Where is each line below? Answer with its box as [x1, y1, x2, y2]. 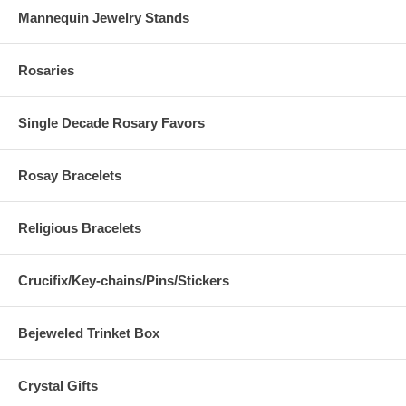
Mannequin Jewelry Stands [18, 10, 189, 26]
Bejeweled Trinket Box [18, 325, 159, 342]
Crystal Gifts [18, 378, 98, 394]
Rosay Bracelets [18, 168, 121, 184]
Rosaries [18, 63, 74, 79]
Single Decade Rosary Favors [18, 115, 205, 131]
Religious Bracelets [18, 220, 141, 237]
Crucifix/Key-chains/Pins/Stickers [18, 273, 229, 289]
